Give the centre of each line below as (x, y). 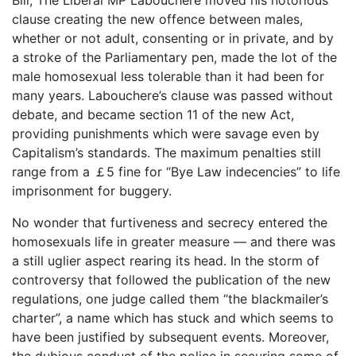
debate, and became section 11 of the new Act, (153, 114)
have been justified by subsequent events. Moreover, (170, 337)
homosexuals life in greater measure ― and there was (174, 241)
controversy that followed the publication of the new (171, 279)
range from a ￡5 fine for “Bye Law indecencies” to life (176, 171)
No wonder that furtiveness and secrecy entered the (170, 222)
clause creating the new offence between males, (157, 19)
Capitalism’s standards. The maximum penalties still (166, 152)
